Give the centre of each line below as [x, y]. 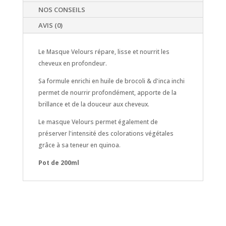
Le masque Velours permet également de [98, 122]
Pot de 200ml [59, 162]
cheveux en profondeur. [72, 63]
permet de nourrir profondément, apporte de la [107, 92]
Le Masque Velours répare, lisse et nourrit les [104, 51]
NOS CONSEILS [62, 9]
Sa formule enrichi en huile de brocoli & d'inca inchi [111, 81]
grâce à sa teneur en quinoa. [79, 145]
